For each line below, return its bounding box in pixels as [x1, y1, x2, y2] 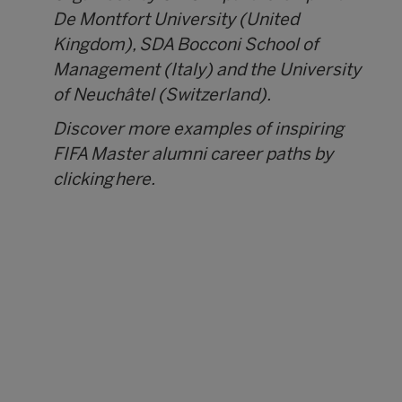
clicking [53, 172, 116, 189]
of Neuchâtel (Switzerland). [53, 88, 274, 105]
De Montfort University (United [53, 13, 300, 30]
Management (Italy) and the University [53, 63, 362, 80]
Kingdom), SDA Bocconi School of [53, 38, 319, 55]
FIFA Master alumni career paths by [53, 147, 334, 164]
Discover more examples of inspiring [53, 122, 345, 139]
